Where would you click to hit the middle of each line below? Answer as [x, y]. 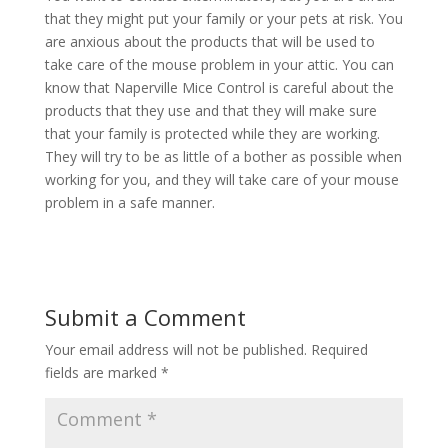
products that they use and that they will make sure [210, 110]
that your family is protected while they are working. [212, 133]
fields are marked [102, 372]
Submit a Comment [145, 317]
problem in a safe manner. [129, 202]
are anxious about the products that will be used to [209, 41]
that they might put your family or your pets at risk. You [223, 18]
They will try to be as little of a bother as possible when [223, 156]
